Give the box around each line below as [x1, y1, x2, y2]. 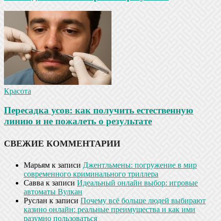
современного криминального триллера [24, 169, 158, 178]
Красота [4, 87, 31, 96]
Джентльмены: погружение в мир [83, 160, 197, 169]
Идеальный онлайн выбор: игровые [77, 178, 198, 187]
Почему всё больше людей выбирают [80, 196, 206, 205]
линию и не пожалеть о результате [4, 116, 152, 127]
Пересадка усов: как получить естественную [4, 105, 193, 116]
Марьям [24, 160, 50, 169]
